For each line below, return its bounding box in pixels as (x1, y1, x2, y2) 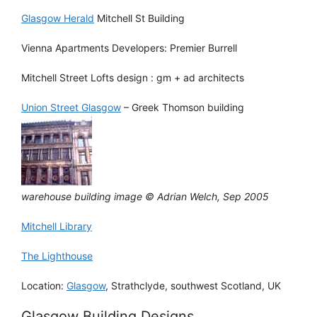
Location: (21, 279, 67, 292)
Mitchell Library (21, 219, 92, 232)
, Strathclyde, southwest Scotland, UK (105, 279, 281, 292)
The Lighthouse (21, 249, 93, 262)
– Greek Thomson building (121, 100, 244, 113)
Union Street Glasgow (21, 100, 121, 113)
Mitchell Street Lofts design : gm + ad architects (21, 71, 244, 83)
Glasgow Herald (21, 11, 94, 24)
